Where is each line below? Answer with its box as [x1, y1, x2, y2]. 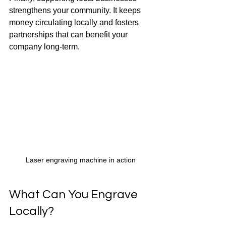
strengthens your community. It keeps [9, 6, 143, 15]
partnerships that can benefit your [9, 30, 130, 39]
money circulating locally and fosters [9, 18, 141, 27]
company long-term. [9, 42, 80, 51]
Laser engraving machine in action [26, 155, 136, 164]
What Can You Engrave [9, 188, 140, 201]
